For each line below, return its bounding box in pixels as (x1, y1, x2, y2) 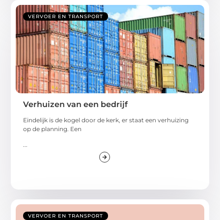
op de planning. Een (23, 125, 82, 133)
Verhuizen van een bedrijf (23, 99, 128, 109)
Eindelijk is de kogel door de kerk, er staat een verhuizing (23, 116, 189, 124)
